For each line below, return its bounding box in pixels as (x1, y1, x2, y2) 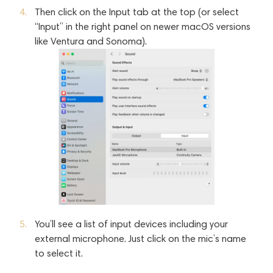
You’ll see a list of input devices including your (35, 218, 228, 230)
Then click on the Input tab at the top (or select (35, 5, 239, 18)
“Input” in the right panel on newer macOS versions (35, 20, 250, 32)
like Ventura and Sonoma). (35, 35, 147, 47)
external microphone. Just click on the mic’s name (35, 232, 246, 244)
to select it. (35, 247, 83, 259)
